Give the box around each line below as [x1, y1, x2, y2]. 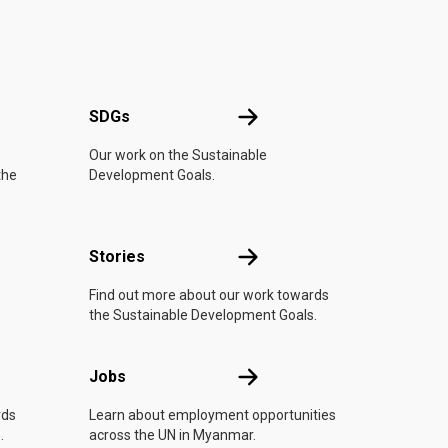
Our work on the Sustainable [89, 147, 267, 163]
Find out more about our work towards [89, 287, 329, 303]
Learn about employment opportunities [89, 407, 336, 423]
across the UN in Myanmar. [89, 427, 256, 443]
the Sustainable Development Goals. [89, 307, 317, 323]
